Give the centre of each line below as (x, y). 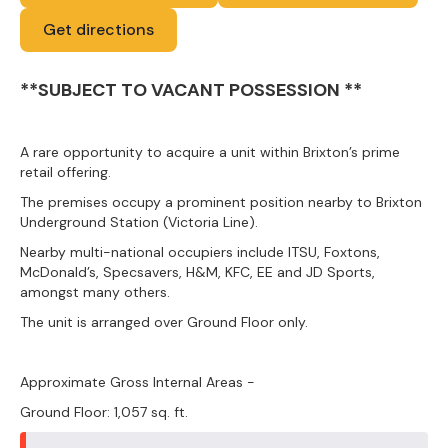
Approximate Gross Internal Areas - (137, 382)
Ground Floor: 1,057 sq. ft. (104, 412)
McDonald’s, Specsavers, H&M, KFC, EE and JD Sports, (197, 272)
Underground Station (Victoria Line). (143, 222)
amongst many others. (95, 292)
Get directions (98, 29)
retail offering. (69, 172)
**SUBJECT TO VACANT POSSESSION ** (191, 90)
